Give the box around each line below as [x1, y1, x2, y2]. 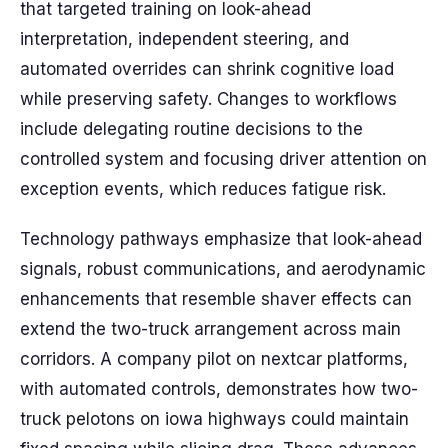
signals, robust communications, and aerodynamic [20, 259, 426, 279]
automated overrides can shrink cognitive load [20, 59, 394, 79]
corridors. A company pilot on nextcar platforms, [20, 349, 408, 369]
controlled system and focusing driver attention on [20, 149, 427, 169]
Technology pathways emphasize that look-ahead [20, 229, 422, 249]
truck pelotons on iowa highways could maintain [20, 409, 409, 429]
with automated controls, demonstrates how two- [20, 379, 418, 399]
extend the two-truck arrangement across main [20, 319, 401, 339]
